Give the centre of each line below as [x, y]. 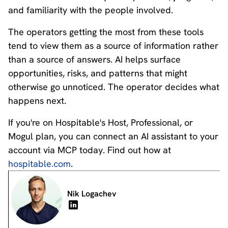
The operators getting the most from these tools [106, 32]
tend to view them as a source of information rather [113, 46]
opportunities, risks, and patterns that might [98, 73]
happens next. [37, 101]
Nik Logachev [92, 194]
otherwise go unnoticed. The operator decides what [114, 87]
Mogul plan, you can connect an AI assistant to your [113, 136]
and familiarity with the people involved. [91, 10]
